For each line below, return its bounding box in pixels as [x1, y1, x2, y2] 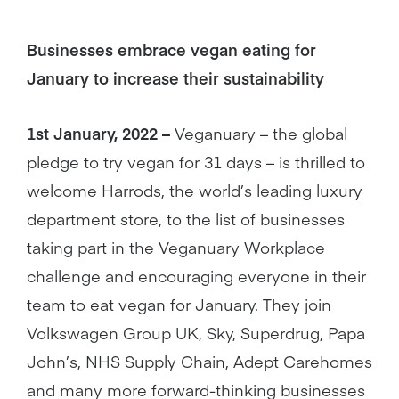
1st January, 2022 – [27, 122, 175, 144]
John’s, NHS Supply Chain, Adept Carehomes [27, 350, 372, 372]
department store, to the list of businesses [27, 208, 345, 230]
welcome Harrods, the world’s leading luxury [27, 179, 362, 201]
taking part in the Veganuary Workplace [27, 236, 325, 258]
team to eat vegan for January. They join [27, 293, 331, 315]
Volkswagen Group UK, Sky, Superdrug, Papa [27, 322, 365, 344]
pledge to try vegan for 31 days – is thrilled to [27, 151, 365, 173]
